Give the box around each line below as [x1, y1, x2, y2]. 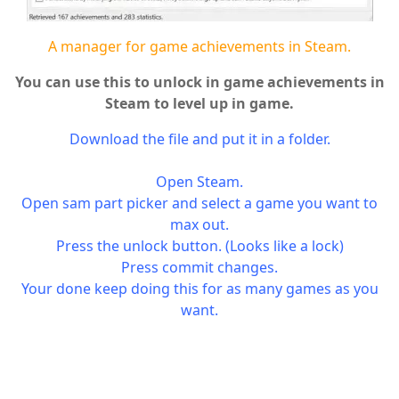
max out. [170, 215, 229, 235]
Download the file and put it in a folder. [69, 129, 330, 150]
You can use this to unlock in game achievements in [14, 72, 385, 93]
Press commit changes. [121, 257, 278, 278]
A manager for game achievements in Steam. [48, 37, 351, 57]
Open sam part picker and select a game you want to [21, 193, 378, 214]
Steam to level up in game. [105, 94, 294, 114]
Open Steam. [156, 172, 243, 192]
